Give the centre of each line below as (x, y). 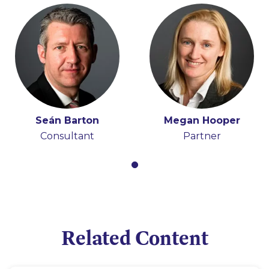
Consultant (67, 136)
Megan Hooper (202, 120)
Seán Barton (67, 120)
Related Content (134, 237)
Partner (202, 136)
